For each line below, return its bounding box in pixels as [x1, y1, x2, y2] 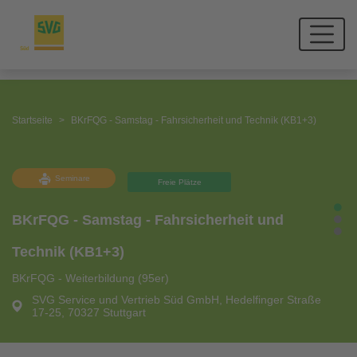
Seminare [54, 173, 90, 182]
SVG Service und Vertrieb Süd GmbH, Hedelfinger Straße [31, 293, 321, 306]
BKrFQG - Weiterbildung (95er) [12, 272, 169, 284]
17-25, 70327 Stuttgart [31, 306, 146, 319]
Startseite [12, 115, 53, 126]
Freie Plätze [157, 177, 202, 186]
